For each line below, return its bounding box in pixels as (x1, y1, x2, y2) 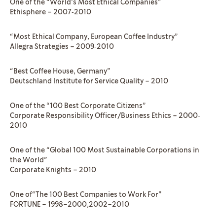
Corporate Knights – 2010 (10, 167, 96, 174)
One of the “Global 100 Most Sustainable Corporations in (10, 147, 199, 154)
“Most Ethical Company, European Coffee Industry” (10, 34, 178, 40)
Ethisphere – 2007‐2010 (10, 9, 91, 16)
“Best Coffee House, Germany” (10, 68, 110, 75)
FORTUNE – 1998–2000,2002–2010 (10, 201, 129, 208)
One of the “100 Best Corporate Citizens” (10, 103, 146, 110)
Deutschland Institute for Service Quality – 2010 (10, 78, 168, 85)
